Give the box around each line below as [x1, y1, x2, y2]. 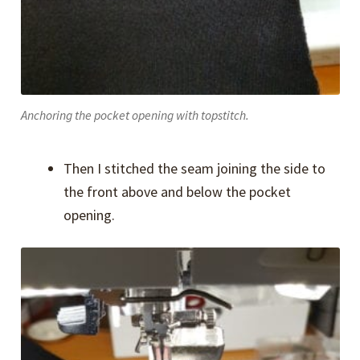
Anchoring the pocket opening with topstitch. [20, 108, 249, 124]
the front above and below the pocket [63, 182, 292, 202]
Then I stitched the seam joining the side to [63, 159, 326, 178]
